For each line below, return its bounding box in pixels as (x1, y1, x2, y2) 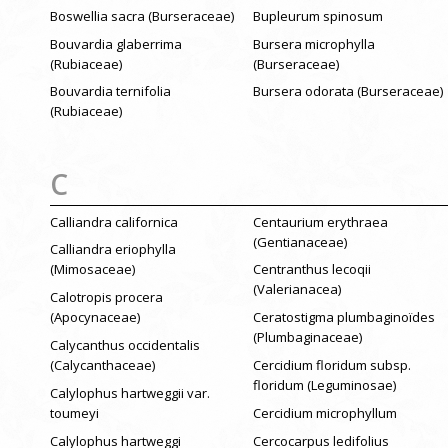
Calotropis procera (50, 288, 163, 307)
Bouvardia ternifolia (50, 82, 171, 101)
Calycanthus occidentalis (50, 335, 200, 354)
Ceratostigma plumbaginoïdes (252, 308, 435, 327)
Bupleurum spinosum (252, 6, 383, 25)
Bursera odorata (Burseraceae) (252, 82, 443, 101)
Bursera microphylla (252, 34, 375, 53)
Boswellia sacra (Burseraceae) (50, 6, 234, 25)
